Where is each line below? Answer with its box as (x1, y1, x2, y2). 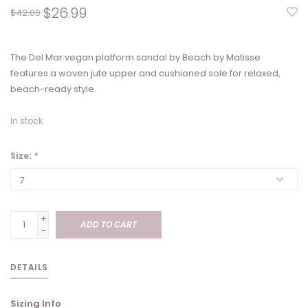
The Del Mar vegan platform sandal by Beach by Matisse (10, 51, 261, 65)
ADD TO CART (80, 219, 137, 231)
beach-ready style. (10, 82, 96, 96)
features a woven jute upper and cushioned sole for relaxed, (10, 67, 280, 80)
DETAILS (10, 261, 48, 274)
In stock (10, 115, 43, 127)
